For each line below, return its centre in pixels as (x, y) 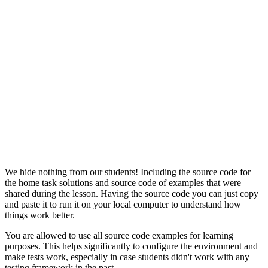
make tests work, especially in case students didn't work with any (127, 257)
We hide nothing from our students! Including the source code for (128, 172)
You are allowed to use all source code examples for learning (119, 235)
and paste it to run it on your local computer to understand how (123, 204)
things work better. (40, 215)
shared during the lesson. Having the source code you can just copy (132, 193)
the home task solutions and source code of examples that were (123, 182)
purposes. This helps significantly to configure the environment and (131, 246)
